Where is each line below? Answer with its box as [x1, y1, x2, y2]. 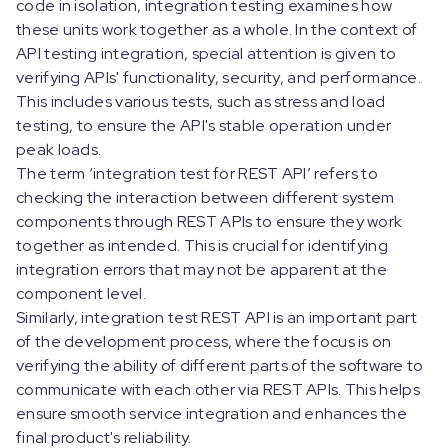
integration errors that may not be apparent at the [16, 259, 387, 280]
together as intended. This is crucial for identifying [16, 235, 388, 256]
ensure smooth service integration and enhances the [16, 403, 407, 424]
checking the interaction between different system [16, 187, 395, 208]
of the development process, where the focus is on [16, 331, 392, 352]
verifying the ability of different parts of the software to [16, 355, 424, 376]
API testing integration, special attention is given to [16, 43, 397, 64]
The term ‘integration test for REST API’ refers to [16, 163, 378, 184]
